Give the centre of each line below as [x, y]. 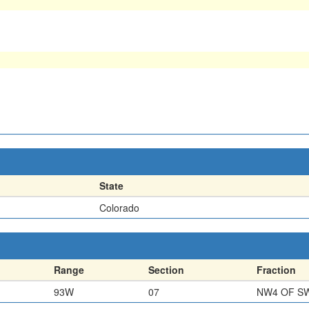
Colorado [119, 207]
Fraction [276, 269]
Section [166, 269]
